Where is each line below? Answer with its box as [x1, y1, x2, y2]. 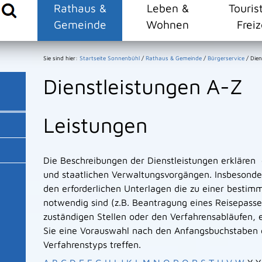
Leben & [146, 1, 189, 15]
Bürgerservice [208, 54, 244, 61]
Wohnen [146, 18, 189, 31]
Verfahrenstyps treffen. [43, 239, 141, 250]
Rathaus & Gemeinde [146, 54, 202, 61]
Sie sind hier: [43, 54, 80, 61]
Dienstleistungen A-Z [43, 74, 243, 99]
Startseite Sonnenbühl [80, 54, 140, 61]
